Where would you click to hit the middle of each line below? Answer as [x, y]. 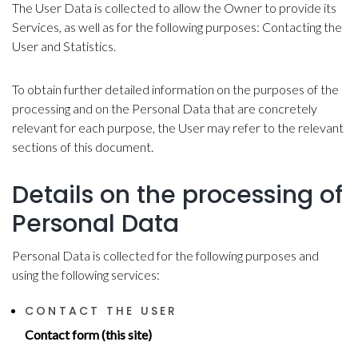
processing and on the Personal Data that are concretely [165, 109]
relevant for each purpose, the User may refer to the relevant [178, 128]
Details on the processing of [177, 195]
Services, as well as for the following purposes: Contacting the [177, 27]
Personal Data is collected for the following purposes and [165, 256]
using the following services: [86, 275]
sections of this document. [83, 147]
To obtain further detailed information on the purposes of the [175, 89]
